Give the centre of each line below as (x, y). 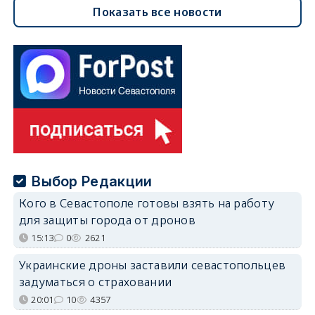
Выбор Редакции (92, 182)
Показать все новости (157, 12)
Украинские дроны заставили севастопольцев (152, 265)
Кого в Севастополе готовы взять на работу (147, 204)
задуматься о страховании (95, 282)
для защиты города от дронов (107, 220)
